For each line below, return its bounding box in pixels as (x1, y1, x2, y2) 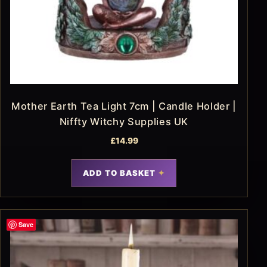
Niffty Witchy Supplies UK (59, 116, 189, 128)
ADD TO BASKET (82, 168, 156, 178)
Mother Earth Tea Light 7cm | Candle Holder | (11, 100, 237, 113)
